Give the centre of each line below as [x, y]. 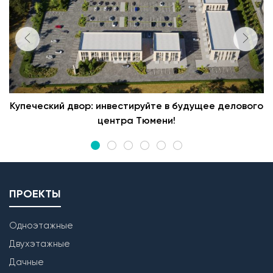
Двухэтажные [40, 244]
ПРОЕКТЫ [35, 194]
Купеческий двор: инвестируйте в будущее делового [136, 106]
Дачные [27, 262]
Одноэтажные [41, 225]
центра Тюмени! [136, 121]
